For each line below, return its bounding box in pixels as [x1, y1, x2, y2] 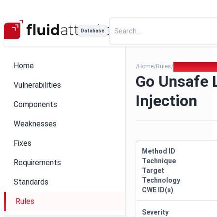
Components [14, 100, 57, 109]
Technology [142, 176, 181, 184]
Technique [142, 157, 176, 165]
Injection [136, 92, 198, 110]
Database [81, 28, 105, 33]
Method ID [142, 147, 176, 155]
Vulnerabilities [14, 80, 61, 90]
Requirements [14, 158, 61, 167]
